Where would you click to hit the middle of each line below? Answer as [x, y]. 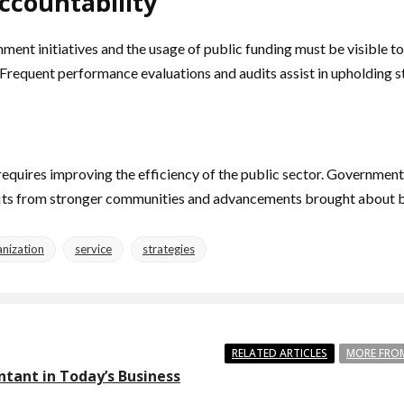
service [93, 249]
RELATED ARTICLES [280, 353]
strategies [169, 249]
